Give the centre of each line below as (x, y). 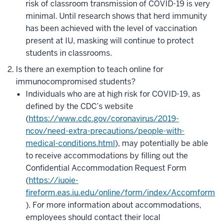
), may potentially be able (162, 143)
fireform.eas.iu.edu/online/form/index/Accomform (120, 193)
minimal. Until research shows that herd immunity (116, 16)
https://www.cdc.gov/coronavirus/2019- (104, 119)
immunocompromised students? (77, 82)
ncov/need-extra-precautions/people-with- (105, 131)
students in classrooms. (69, 53)
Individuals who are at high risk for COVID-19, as (113, 94)
